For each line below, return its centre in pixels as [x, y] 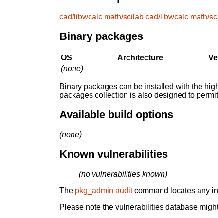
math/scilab [124, 17]
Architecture [140, 57]
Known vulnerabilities [114, 154]
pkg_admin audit [104, 191]
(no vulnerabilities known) [123, 174]
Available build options [116, 115]
